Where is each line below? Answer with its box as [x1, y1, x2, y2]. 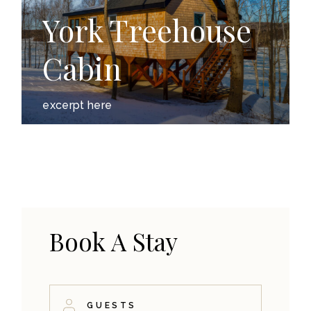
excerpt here [42, 98, 112, 112]
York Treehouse [42, 9, 252, 50]
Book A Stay [49, 224, 178, 258]
